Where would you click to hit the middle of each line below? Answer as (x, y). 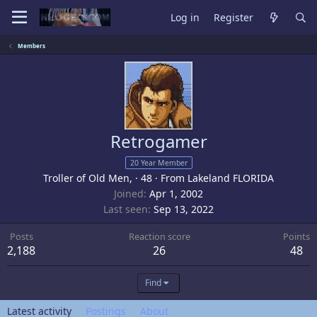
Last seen (126, 209)
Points (296, 236)
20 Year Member (158, 163)
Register (234, 17)
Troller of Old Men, (88, 178)
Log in (185, 17)
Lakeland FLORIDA (231, 178)
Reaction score (159, 236)
